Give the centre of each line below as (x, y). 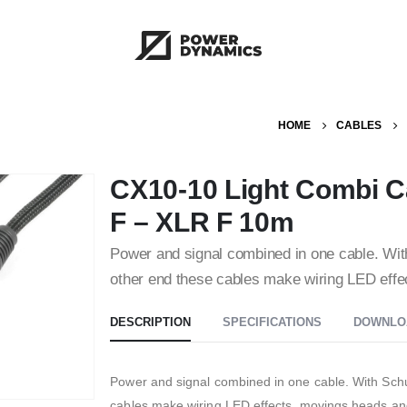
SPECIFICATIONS (273, 322)
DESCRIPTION (151, 322)
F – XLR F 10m (202, 222)
